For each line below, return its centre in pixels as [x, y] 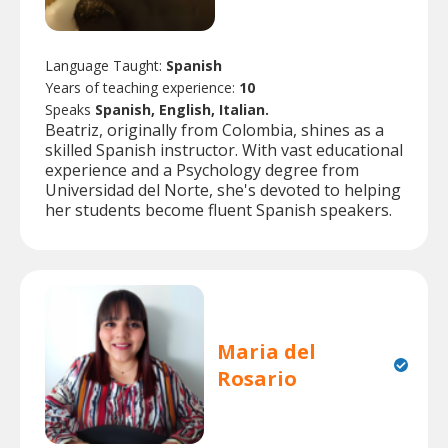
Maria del [267, 351]
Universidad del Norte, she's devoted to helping [223, 190]
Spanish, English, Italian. [182, 110]
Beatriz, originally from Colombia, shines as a [214, 130]
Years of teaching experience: [142, 88]
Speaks [70, 110]
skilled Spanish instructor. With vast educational [224, 150]
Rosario [257, 378]
